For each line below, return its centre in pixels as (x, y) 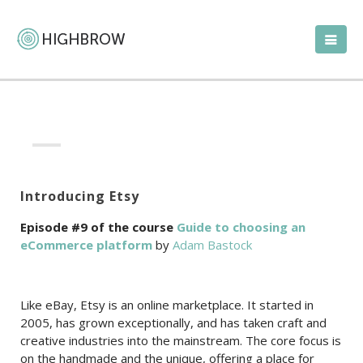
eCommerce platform (86, 245)
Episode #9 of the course (98, 227)
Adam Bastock (212, 245)
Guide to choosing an (241, 227)
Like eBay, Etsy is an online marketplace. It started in (167, 305)
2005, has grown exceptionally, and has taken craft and (173, 322)
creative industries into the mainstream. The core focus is (181, 340)
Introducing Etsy (80, 196)
